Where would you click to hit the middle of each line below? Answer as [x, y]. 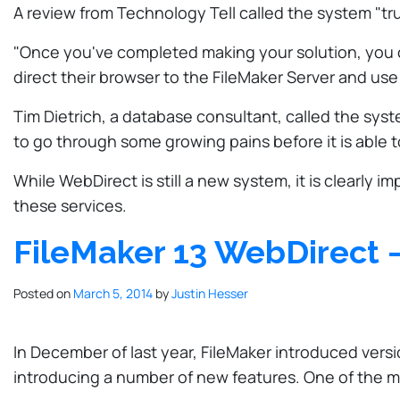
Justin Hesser [210, 293]
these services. [70, 205]
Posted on [43, 293]
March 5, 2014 [113, 293]
